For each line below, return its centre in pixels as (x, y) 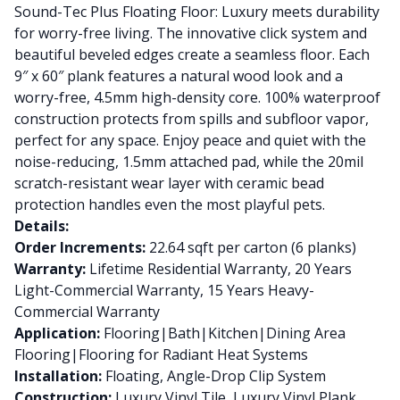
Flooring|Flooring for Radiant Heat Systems (161, 354)
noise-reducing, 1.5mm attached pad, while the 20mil (189, 162)
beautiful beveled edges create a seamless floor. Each (192, 54)
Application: (57, 333)
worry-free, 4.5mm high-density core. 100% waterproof (197, 97)
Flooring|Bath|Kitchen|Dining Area (223, 333)
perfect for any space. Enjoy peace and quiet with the (190, 140)
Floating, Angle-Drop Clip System (214, 376)
